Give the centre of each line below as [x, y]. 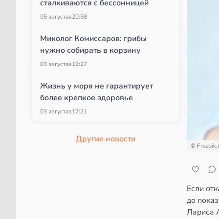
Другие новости [106, 139]
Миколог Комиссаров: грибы [93, 39]
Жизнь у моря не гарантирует [97, 86]
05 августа [54, 17]
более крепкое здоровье [87, 98]
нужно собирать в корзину [90, 50]
